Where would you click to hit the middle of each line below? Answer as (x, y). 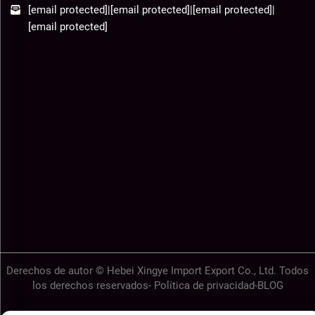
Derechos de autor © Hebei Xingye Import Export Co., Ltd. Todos (157, 271)
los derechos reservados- (93, 285)
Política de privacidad (204, 285)
